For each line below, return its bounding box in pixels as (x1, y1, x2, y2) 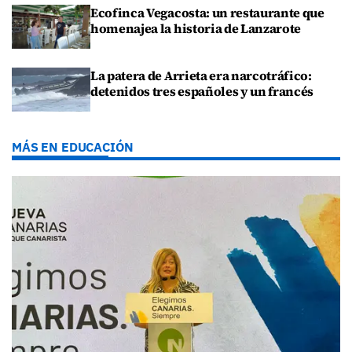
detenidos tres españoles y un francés (90, 82, 314, 101)
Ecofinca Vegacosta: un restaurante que (90, 3, 324, 21)
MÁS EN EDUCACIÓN (12, 139, 134, 156)
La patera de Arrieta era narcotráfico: (90, 67, 312, 85)
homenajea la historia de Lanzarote (90, 19, 302, 37)
